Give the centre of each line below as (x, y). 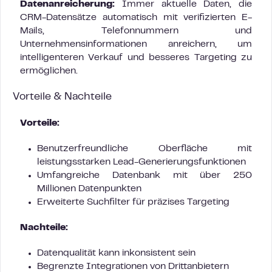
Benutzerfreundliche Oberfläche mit (144, 149)
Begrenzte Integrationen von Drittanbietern (133, 267)
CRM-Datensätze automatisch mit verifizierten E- (136, 18)
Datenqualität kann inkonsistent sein (116, 253)
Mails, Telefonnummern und (136, 31)
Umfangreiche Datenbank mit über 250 (144, 175)
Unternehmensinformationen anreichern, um (136, 44)
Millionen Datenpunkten (89, 189)
